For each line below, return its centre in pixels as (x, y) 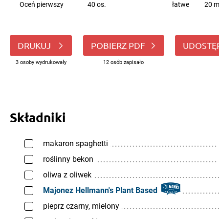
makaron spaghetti (76, 143)
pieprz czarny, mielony (81, 206)
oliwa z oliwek (67, 175)
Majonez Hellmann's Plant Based (100, 190)
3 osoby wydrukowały (41, 62)
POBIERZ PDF (118, 45)
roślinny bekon (68, 159)
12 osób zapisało (123, 62)
